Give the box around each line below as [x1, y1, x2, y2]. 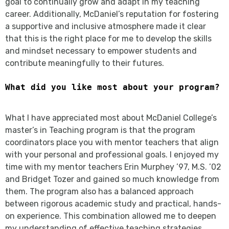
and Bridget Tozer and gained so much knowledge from [5, 174, 219, 184]
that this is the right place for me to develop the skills [5, 33, 212, 43]
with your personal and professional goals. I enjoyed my [5, 149, 219, 159]
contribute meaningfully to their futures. [5, 58, 164, 68]
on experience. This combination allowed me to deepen [5, 211, 216, 221]
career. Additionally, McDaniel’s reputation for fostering [5, 9, 219, 19]
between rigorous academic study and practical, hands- [5, 198, 221, 209]
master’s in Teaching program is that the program [5, 125, 195, 135]
